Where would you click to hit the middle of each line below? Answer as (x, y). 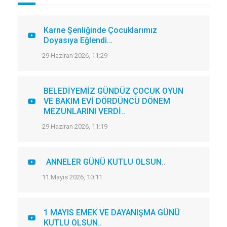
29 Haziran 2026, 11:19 (75, 126)
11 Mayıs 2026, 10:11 (72, 177)
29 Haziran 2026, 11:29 (75, 55)
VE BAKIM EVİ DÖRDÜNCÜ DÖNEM (107, 101)
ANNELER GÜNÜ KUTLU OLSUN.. (106, 162)
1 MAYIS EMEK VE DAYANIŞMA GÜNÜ (112, 213)
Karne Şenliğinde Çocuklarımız (100, 30)
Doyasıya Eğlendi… (78, 40)
